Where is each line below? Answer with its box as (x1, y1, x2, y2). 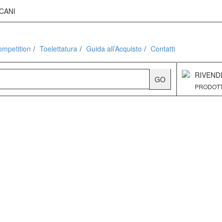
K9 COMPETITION (15, 6, 76, 16)
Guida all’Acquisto (86, 44, 142, 54)
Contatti (151, 44, 175, 54)
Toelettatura (40, 44, 77, 54)
